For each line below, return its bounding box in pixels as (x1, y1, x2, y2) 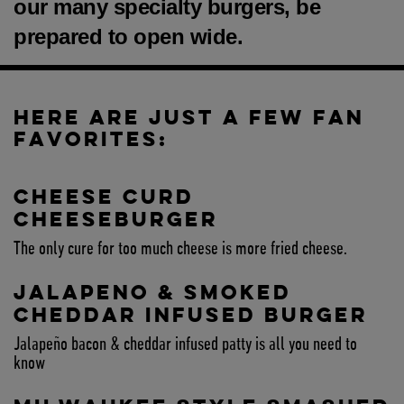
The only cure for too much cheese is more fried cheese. (14, 240, 347, 260)
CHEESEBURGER (14, 207, 218, 233)
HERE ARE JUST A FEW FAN (14, 105, 364, 131)
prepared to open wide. (14, 24, 243, 50)
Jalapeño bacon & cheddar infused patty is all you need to (14, 335, 357, 355)
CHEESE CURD (14, 184, 194, 210)
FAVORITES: (14, 126, 169, 152)
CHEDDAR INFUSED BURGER (14, 302, 368, 328)
